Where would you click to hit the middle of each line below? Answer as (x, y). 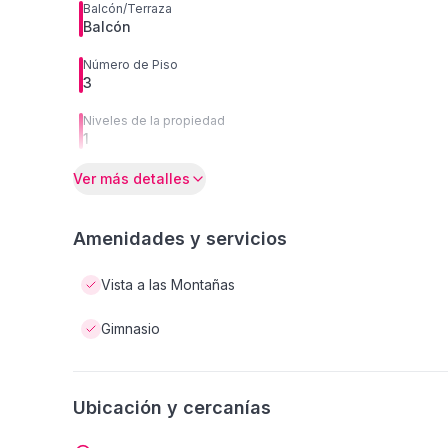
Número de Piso (130, 64)
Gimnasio (130, 328)
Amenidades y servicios (180, 238)
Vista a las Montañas (168, 284)
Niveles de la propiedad (154, 120)
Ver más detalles (131, 178)
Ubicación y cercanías (172, 407)
